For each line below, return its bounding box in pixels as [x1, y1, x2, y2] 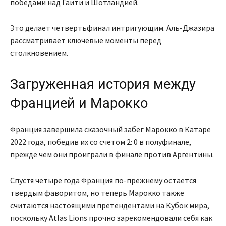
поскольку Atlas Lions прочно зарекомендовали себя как [10, 213, 212, 223]
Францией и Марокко [10, 95, 148, 112]
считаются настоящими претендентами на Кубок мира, [10, 200, 209, 211]
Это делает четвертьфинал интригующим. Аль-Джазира [10, 23, 214, 33]
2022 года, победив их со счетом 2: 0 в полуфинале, [10, 137, 191, 147]
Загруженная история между [10, 76, 196, 93]
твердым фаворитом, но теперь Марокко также [10, 188, 184, 198]
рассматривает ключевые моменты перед [10, 35, 161, 46]
